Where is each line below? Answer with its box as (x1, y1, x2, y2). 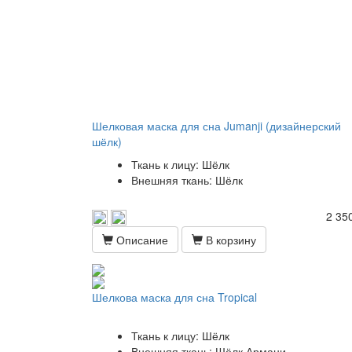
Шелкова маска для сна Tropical (92, 289, 257, 305)
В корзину (203, 232, 256, 247)
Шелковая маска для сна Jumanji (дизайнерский (92, 118, 341, 134)
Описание (113, 232, 168, 247)
